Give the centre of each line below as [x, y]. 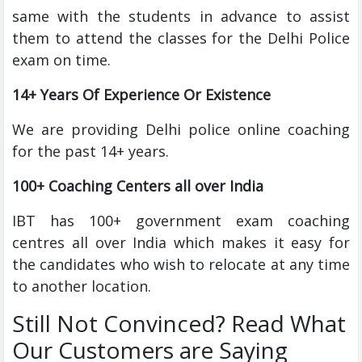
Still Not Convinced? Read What [179, 324]
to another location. [82, 286]
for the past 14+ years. [90, 152]
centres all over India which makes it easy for [181, 243]
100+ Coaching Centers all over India [138, 186]
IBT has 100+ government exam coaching [181, 221]
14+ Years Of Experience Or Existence [141, 95]
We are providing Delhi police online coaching [181, 130]
